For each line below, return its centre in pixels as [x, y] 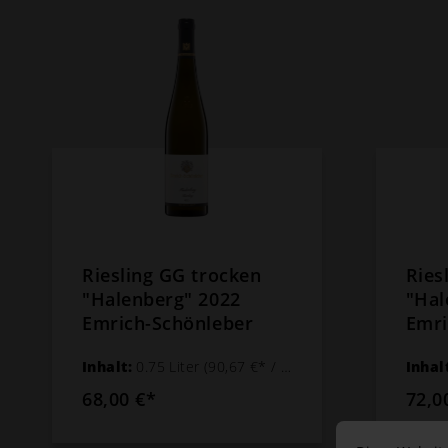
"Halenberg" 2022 [161, 298]
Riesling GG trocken [172, 274]
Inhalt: [109, 366]
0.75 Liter [170, 366]
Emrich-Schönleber [168, 322]
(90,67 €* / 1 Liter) [243, 366]
